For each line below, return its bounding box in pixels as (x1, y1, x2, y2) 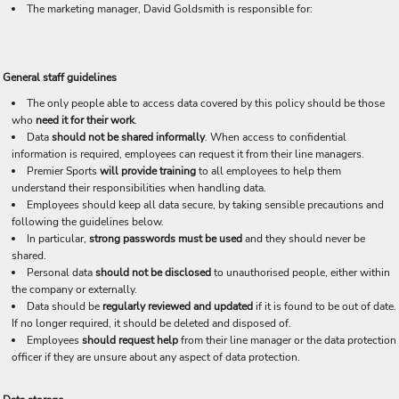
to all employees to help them (199, 164, 341, 178)
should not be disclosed (95, 265, 214, 280)
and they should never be (242, 232, 365, 246)
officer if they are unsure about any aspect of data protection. (12, 350, 300, 364)
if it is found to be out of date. (256, 299, 396, 313)
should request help (82, 333, 181, 347)
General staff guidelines (3, 70, 117, 85)
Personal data (27, 265, 95, 280)
